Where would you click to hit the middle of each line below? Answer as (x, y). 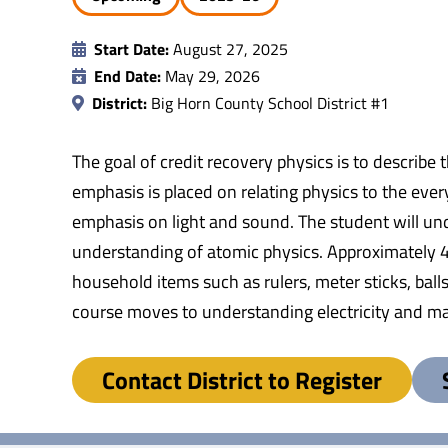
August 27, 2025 (228, 48)
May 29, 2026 (210, 75)
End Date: (127, 75)
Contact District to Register (242, 379)
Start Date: (131, 48)
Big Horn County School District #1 (268, 102)
